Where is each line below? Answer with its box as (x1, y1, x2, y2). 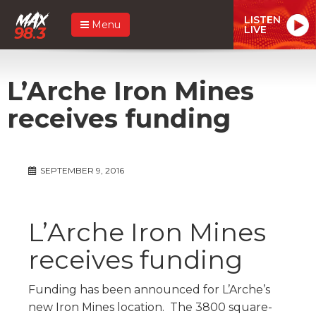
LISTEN (244, 13, 281, 26)
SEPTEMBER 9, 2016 (38, 164, 124, 176)
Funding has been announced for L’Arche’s (28, 282, 270, 296)
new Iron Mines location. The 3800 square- (28, 300, 272, 314)
